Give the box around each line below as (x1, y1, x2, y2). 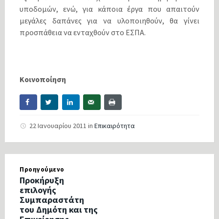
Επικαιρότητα (94, 121, 135, 131)
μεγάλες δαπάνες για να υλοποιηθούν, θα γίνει (20, 16, 199, 26)
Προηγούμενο (20, 165, 65, 174)
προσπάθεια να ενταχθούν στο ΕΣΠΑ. (20, 27, 146, 38)
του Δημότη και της (20, 204, 98, 216)
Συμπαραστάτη (20, 194, 84, 206)
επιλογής (20, 184, 56, 196)
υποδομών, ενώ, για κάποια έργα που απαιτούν (20, 4, 199, 14)
